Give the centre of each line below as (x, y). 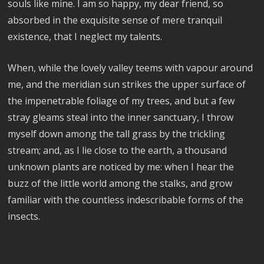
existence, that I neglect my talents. (85, 37)
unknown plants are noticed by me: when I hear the (121, 167)
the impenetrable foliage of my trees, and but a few (121, 101)
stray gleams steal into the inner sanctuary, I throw (121, 117)
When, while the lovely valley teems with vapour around (131, 68)
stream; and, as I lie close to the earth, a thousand (118, 150)
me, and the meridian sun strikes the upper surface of (127, 84)
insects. (24, 216)
